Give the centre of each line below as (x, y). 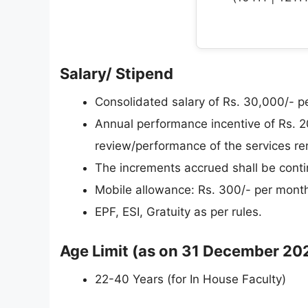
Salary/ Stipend (117, 73)
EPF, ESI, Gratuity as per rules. (178, 211)
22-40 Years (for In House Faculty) (190, 279)
